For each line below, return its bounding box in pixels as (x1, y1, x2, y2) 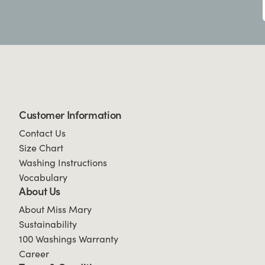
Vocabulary (19, 171, 67, 183)
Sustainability (19, 218, 77, 230)
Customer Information (19, 108, 121, 122)
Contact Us (19, 127, 66, 139)
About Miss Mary (19, 203, 92, 215)
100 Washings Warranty (19, 232, 118, 245)
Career (19, 247, 49, 260)
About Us (19, 184, 61, 198)
